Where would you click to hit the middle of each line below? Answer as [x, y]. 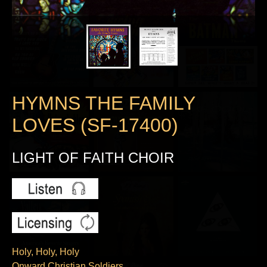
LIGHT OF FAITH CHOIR [93, 157]
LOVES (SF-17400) [95, 125]
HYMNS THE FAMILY [103, 103]
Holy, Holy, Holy [46, 252]
